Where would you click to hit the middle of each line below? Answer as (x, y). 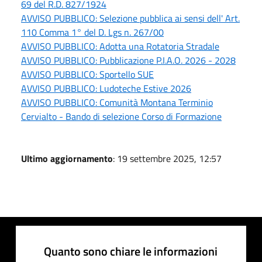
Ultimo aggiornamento (67, 158)
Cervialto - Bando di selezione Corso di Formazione (121, 116)
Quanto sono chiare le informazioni (131, 251)
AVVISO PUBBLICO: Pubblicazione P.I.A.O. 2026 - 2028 (128, 60)
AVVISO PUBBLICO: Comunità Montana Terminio (117, 102)
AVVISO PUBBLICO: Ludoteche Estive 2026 (106, 88)
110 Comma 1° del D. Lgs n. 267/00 (92, 32)
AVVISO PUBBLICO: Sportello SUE (87, 74)
